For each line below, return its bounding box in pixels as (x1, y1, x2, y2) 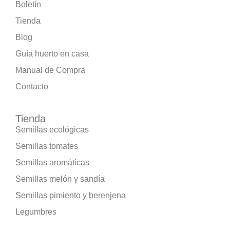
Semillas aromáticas (15, 158, 89, 167)
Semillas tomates (15, 141, 78, 150)
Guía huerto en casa (15, 49, 89, 58)
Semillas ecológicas (15, 125, 89, 134)
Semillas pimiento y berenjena (15, 190, 126, 200)
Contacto (15, 82, 48, 91)
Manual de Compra (15, 65, 85, 74)
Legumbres (15, 207, 56, 216)
